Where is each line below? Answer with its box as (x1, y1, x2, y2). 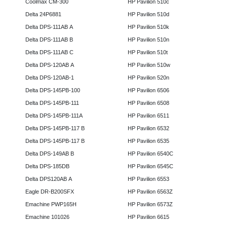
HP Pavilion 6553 (124, 176, 172, 182)
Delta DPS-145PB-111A (22, 112, 86, 119)
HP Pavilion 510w (124, 62, 173, 68)
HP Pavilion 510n (124, 36, 172, 43)
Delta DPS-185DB (22, 163, 72, 170)
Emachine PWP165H (22, 201, 80, 208)
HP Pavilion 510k (124, 24, 172, 30)
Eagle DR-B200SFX (22, 188, 77, 195)
